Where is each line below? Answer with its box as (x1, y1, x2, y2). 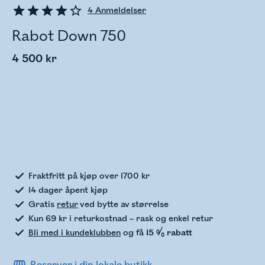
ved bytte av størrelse (78, 199, 169, 209)
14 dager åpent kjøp (28, 185, 108, 195)
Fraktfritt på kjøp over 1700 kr (28, 171, 150, 181)
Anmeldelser (93, 5, 146, 15)
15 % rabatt (146, 228, 192, 238)
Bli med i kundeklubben (28, 228, 121, 238)
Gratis (28, 199, 57, 209)
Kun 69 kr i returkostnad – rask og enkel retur (28, 214, 213, 224)
